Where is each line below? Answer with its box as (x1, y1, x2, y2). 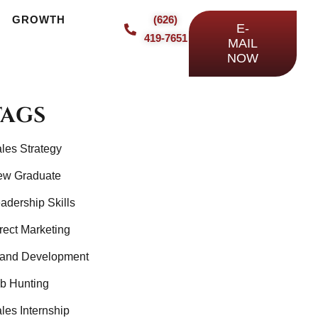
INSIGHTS (43, 13, 99, 26)
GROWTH (11, 13, 65, 26)
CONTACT (127, 13, 185, 26)
